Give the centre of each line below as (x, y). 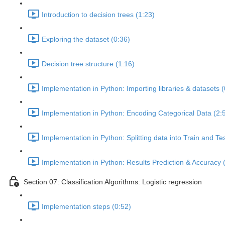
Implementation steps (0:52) (86, 207)
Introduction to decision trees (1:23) (98, 15)
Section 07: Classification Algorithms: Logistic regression (113, 182)
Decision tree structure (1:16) (88, 64)
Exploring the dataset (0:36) (86, 39)
